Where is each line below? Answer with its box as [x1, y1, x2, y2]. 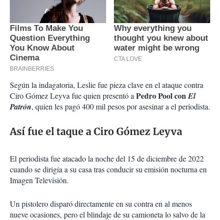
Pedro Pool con [134, 90, 188, 102]
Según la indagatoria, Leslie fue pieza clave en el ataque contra [10, 80, 203, 90]
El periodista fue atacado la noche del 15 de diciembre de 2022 [10, 153, 204, 164]
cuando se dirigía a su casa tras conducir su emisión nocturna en [10, 164, 207, 175]
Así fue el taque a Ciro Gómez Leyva [10, 125, 182, 138]
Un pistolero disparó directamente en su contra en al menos [10, 198, 192, 209]
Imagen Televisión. [10, 175, 69, 186]
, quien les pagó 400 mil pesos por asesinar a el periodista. [31, 101, 210, 112]
